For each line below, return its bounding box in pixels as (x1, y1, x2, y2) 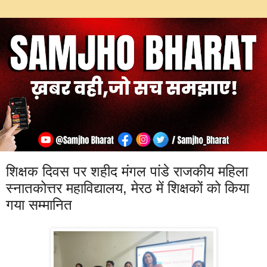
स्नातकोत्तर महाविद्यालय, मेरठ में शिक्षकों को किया (6, 180, 249, 196)
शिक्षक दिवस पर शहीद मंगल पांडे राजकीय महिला (6, 163, 248, 179)
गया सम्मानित (6, 197, 72, 213)
